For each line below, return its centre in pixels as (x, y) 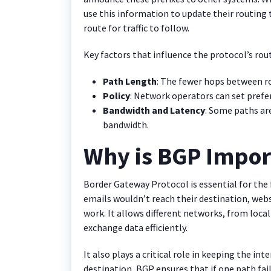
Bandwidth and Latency (154, 110)
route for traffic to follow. (136, 28)
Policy (116, 95)
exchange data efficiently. (135, 227)
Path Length (130, 81)
